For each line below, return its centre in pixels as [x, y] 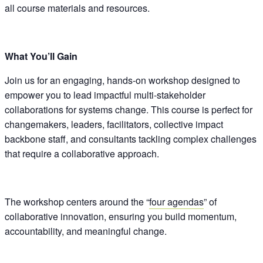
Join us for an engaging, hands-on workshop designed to [122, 80]
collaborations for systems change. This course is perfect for [129, 109]
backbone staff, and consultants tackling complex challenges [131, 139]
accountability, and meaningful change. [86, 231]
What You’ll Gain [41, 56]
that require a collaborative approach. [82, 153]
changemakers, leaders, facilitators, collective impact [114, 124]
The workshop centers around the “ [77, 201]
